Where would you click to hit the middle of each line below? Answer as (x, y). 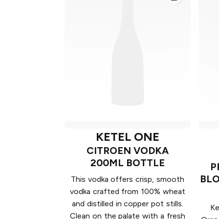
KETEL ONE (128, 137)
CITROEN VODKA (128, 151)
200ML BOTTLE (128, 163)
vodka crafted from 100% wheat (128, 192)
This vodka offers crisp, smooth (128, 179)
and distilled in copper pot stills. (127, 204)
